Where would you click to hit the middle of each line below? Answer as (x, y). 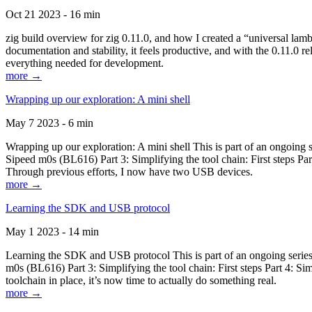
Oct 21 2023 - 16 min (53, 14)
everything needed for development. (85, 63)
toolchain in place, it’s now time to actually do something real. (141, 280)
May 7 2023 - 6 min (49, 123)
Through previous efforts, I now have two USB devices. (129, 172)
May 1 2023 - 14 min (52, 232)
